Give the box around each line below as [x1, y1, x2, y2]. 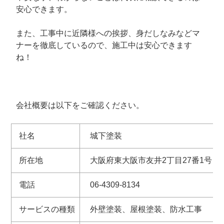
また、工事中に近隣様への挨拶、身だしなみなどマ [16, 28, 200, 37]
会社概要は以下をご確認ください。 [16, 100, 144, 109]
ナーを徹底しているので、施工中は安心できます [16, 40, 192, 49]
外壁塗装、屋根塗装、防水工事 [90, 204, 202, 213]
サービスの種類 [19, 204, 75, 213]
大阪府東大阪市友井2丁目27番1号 [90, 155, 212, 164]
